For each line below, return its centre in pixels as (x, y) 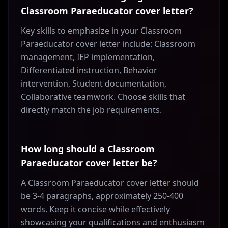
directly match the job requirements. (91, 110)
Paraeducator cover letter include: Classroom (108, 44)
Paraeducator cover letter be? (89, 163)
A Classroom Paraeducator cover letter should (110, 183)
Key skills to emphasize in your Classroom (101, 31)
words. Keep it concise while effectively (95, 209)
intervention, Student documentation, (94, 83)
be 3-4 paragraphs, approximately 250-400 (102, 196)
